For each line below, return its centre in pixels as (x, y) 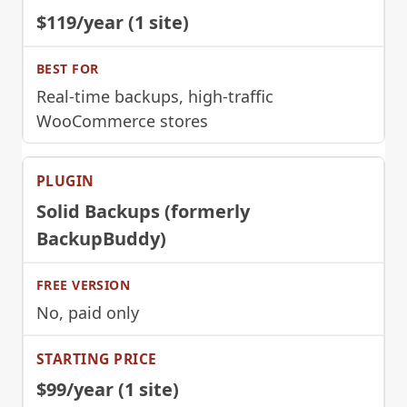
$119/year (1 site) (113, 22)
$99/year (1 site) (108, 389)
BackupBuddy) (101, 238)
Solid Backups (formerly (143, 211)
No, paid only (88, 312)
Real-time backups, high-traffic (155, 96)
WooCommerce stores (122, 120)
